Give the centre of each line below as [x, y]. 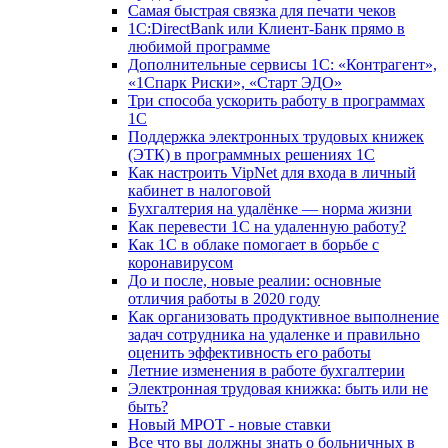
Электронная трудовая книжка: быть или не [278, 389]
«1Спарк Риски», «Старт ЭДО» [235, 83]
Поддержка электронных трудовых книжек [276, 137]
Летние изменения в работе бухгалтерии [266, 371]
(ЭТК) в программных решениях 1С [251, 155]
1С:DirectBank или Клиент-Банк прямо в [266, 29]
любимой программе [199, 47]
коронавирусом [180, 263]
